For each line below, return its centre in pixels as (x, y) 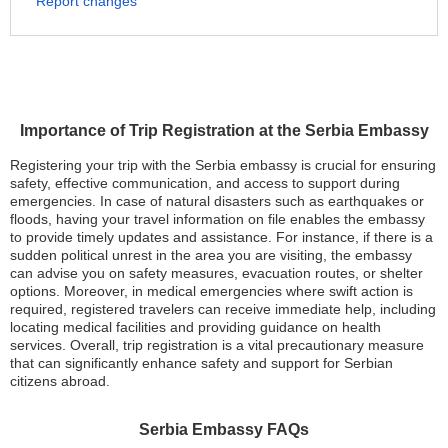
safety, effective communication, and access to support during (205, 183)
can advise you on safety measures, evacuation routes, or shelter (216, 273)
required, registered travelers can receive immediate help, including (223, 309)
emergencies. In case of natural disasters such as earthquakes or (217, 201)
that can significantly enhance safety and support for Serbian (201, 363)
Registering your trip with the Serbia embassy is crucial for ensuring (223, 165)
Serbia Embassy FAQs (224, 429)
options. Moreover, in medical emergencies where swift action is (211, 291)
